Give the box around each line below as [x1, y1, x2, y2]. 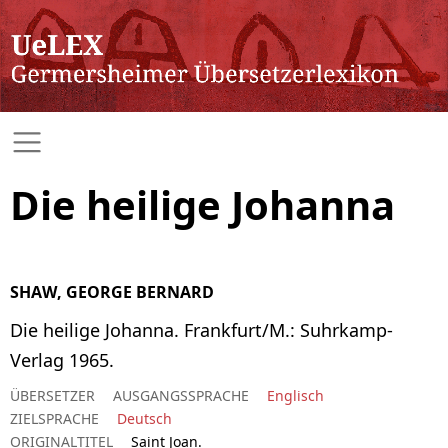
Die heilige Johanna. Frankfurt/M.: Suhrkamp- [10, 317, 393, 342]
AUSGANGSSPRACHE [113, 385, 249, 405]
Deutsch [117, 408, 172, 428]
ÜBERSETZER [10, 385, 95, 405]
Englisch [267, 385, 324, 405]
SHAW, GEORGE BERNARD [10, 280, 214, 303]
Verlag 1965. [10, 347, 114, 372]
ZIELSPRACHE [10, 408, 99, 428]
